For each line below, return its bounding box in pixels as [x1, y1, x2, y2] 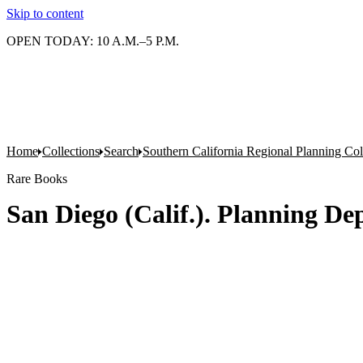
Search [104, 144, 139, 158]
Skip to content [6, 6, 83, 20]
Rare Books [6, 172, 67, 186]
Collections [42, 144, 100, 158]
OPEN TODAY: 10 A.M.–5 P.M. [6, 34, 179, 48]
